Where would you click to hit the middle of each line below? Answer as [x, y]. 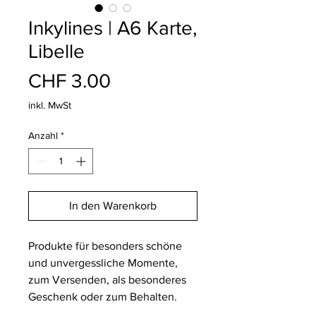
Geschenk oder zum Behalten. [103, 297]
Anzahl [43, 136]
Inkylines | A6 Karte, [113, 28]
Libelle [56, 51]
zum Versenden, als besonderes [107, 280]
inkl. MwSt [50, 105]
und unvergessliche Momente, [103, 263]
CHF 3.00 [69, 81]
